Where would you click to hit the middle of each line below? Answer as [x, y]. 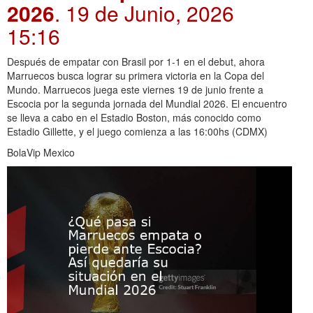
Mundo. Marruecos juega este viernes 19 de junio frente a [135, 89]
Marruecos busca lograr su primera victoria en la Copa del [136, 75]
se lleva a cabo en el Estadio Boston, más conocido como [134, 117]
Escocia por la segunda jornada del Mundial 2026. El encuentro [147, 103]
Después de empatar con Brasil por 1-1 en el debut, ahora [136, 61]
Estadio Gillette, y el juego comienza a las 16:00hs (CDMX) [137, 131]
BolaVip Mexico [41, 152]
